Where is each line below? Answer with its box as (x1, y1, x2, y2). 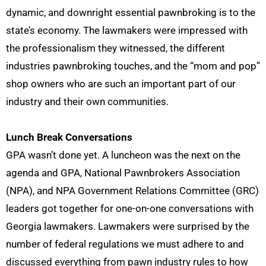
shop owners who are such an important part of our (6, 78, 236, 90)
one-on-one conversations (116, 202, 235, 214)
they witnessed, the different (98, 42, 225, 54)
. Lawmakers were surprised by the (93, 220, 249, 232)
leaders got (6, 202, 59, 214)
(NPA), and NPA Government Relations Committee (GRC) (6, 185, 259, 197)
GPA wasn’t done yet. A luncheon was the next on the (6, 149, 240, 161)
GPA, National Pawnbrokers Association (61, 167, 240, 179)
